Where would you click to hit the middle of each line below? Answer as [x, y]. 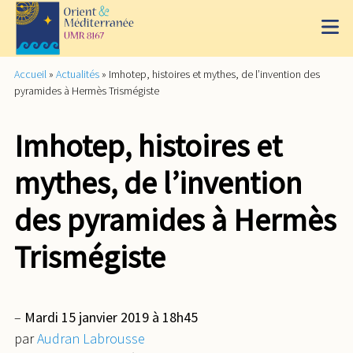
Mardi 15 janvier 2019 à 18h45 [111, 318]
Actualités [78, 74]
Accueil [30, 74]
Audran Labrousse [91, 339]
